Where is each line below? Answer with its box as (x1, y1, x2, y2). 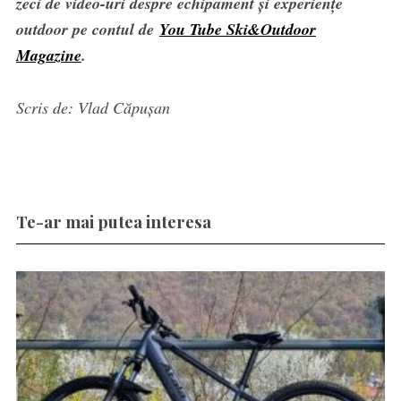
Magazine (15, 44, 81, 67)
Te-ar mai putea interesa (15, 210, 211, 234)
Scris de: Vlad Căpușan (15, 97, 170, 119)
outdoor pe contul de (15, 18, 159, 41)
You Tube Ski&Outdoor (158, 18, 316, 41)
